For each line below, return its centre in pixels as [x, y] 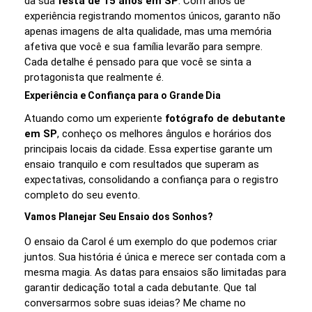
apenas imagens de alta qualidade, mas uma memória [148, 31]
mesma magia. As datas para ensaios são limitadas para [155, 272]
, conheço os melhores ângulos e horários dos [164, 133]
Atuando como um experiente [95, 118]
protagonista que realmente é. [94, 77]
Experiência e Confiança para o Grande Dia [123, 95]
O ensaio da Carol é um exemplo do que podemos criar [151, 241]
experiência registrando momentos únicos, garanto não [153, 16]
